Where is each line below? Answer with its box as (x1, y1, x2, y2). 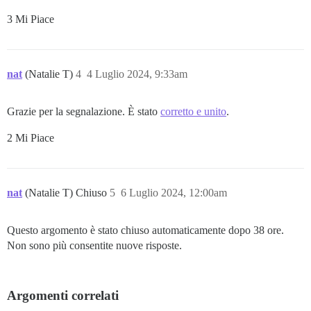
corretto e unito (160, 106, 226, 118)
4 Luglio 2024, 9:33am (87, 68, 187, 81)
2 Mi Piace (7, 132, 54, 144)
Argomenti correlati (7, 288, 119, 303)
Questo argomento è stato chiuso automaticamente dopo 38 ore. (7, 224, 284, 237)
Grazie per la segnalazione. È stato (7, 106, 160, 118)
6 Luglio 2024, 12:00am (121, 187, 227, 199)
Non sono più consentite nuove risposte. (7, 239, 182, 252)
